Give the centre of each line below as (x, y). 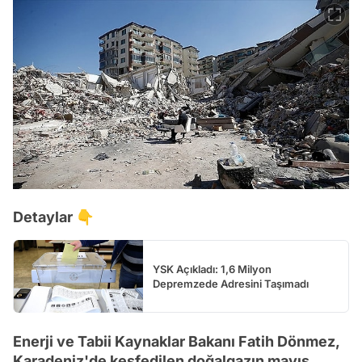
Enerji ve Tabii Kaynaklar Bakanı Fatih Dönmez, (176, 342)
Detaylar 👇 (53, 217)
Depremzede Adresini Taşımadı (231, 284)
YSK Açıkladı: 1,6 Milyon (212, 269)
